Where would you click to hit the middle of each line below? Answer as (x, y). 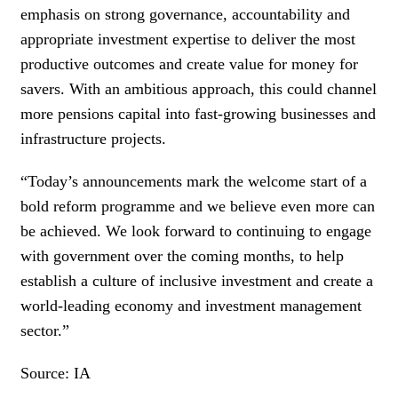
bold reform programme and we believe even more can (198, 206)
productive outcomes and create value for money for (189, 64)
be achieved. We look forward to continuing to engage (196, 231)
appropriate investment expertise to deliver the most (188, 39)
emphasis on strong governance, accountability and (185, 14)
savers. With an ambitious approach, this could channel (199, 88)
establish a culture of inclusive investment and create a (197, 280)
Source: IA (56, 373)
